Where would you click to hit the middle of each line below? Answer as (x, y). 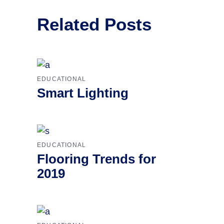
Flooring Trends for (96, 159)
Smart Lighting (83, 93)
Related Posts (94, 24)
